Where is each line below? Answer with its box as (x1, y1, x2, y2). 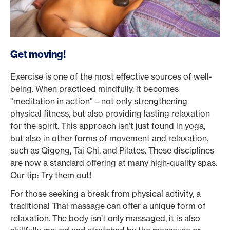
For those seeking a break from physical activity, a (10, 188, 201, 199)
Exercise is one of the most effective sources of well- (10, 71, 212, 82)
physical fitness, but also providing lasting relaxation (10, 108, 210, 119)
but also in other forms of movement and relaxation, (10, 133, 208, 143)
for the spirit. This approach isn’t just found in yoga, (10, 121, 205, 131)
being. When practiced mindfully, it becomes (10, 84, 179, 94)
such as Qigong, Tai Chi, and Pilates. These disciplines (10, 145, 214, 156)
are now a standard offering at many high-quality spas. (10, 158, 217, 168)
